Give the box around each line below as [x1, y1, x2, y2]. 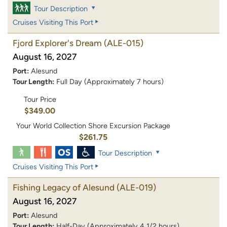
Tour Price [23, 95, 56, 104]
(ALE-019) [117, 182, 156, 193]
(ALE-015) [104, 38, 143, 49]
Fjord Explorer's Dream [13, 38, 102, 49]
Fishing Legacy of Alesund [13, 182, 115, 193]
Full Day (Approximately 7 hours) [56, 77, 164, 87]
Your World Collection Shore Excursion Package [16, 121, 171, 130]
